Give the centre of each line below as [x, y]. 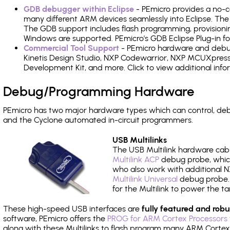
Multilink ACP [136, 159]
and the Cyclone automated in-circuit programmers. [98, 120]
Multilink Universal [145, 179]
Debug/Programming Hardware [99, 91]
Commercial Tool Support [71, 48]
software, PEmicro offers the [55, 218]
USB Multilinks [140, 140]
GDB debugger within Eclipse [79, 9]
